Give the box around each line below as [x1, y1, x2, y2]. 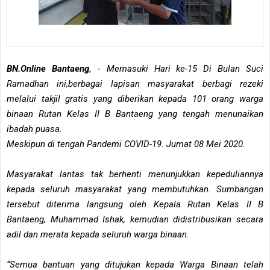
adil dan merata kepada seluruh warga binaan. [7, 228, 192, 240]
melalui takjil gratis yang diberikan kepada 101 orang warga [7, 93, 263, 104]
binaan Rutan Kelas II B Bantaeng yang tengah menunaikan [7, 108, 263, 119]
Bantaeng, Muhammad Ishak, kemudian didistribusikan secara [7, 213, 263, 225]
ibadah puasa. [7, 123, 64, 134]
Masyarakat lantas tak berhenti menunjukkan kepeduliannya [7, 168, 263, 180]
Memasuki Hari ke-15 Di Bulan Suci [106, 63, 263, 74]
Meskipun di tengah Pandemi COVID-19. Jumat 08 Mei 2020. [7, 138, 248, 149]
